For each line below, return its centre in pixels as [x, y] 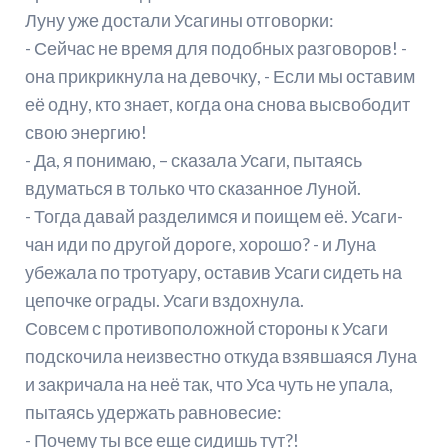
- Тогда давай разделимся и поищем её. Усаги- [213, 216]
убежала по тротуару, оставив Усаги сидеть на [213, 272]
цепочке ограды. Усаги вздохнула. [164, 300]
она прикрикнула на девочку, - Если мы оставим [219, 76]
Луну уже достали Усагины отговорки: [179, 20]
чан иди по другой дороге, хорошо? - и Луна [200, 244]
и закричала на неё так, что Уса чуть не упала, [208, 384]
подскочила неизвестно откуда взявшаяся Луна [220, 356]
